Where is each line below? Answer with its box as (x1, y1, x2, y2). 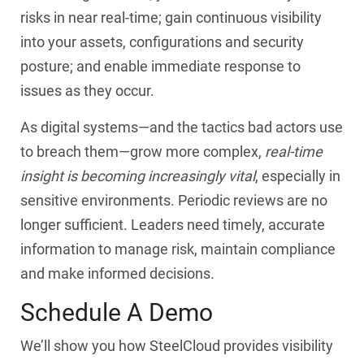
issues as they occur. (20, 82, 154, 100)
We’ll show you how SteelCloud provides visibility (20, 336, 333, 354)
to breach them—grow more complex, (20, 143, 265, 161)
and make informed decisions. (20, 265, 214, 283)
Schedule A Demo (20, 298, 213, 327)
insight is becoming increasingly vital (20, 167, 255, 185)
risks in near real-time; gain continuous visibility (20, 9, 322, 27)
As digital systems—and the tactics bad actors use (20, 119, 343, 136)
